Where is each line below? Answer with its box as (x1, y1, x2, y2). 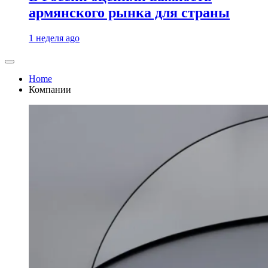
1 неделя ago (29, 33, 80, 44)
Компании (29, 84, 71, 95)
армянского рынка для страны (29, 5, 230, 21)
